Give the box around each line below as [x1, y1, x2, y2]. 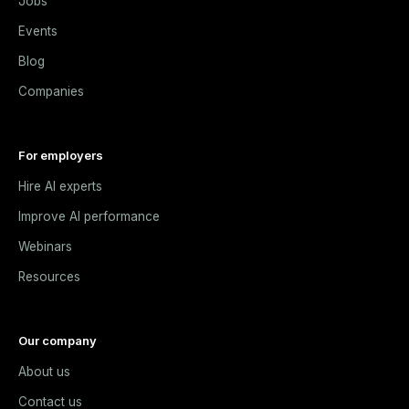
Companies [18, 84, 84, 100]
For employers [18, 148, 103, 163]
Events [18, 24, 58, 39]
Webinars [18, 239, 72, 255]
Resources [18, 269, 80, 285]
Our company [18, 333, 97, 349]
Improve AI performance [18, 209, 160, 225]
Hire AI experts [18, 179, 102, 194]
